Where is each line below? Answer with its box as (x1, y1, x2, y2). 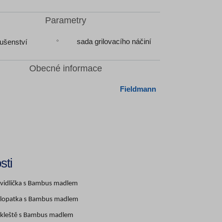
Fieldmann (119, 85, 156, 93)
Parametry (45, 15, 87, 25)
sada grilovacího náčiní (76, 37, 151, 46)
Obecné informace (29, 63, 103, 73)
